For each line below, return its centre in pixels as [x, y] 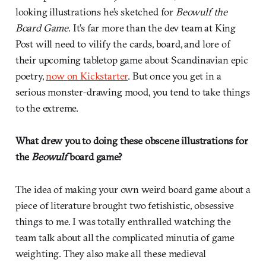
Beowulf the [202, 12]
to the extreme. [47, 108]
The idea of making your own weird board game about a [133, 189]
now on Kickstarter [87, 76]
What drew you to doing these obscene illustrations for [132, 141]
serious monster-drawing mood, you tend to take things [132, 92]
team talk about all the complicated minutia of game [125, 237]
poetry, [31, 76]
